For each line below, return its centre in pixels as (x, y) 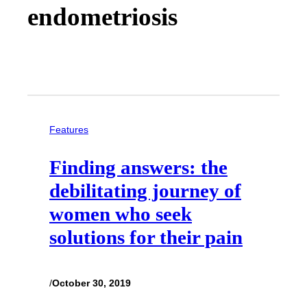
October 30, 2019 (91, 283)
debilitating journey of (145, 190)
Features (69, 130)
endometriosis (102, 17)
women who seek (121, 213)
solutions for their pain (146, 237)
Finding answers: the (138, 167)
